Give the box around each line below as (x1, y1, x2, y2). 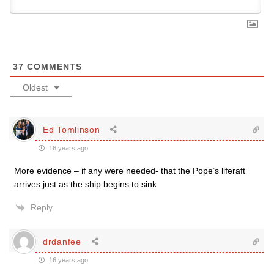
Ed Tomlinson (43, 124, 100, 135)
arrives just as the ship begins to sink (14, 179, 157, 189)
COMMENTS (24, 62, 82, 72)
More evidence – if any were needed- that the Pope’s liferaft (14, 166, 245, 176)
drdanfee (43, 236, 81, 246)
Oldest (23, 83, 48, 92)
